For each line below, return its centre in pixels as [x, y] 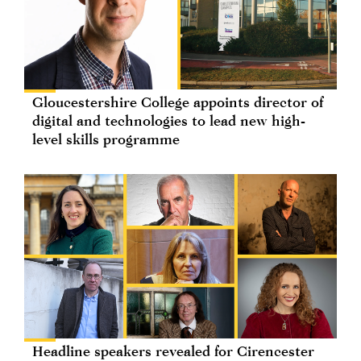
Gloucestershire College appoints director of [178, 102]
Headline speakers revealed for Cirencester [173, 351]
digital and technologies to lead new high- [169, 121]
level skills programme [106, 139]
